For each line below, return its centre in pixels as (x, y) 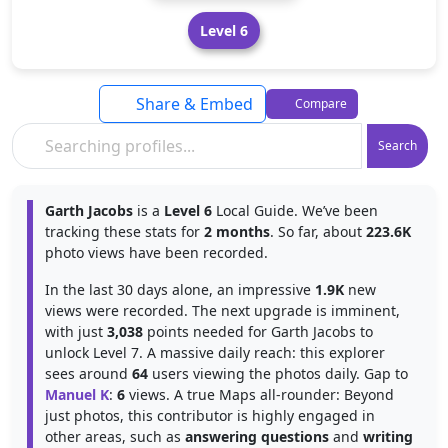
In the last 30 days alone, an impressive (180, 289)
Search (397, 145)
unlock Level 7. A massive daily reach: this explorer (215, 352)
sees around (88, 373)
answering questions (257, 436)
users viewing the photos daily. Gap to (278, 373)
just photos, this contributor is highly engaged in (210, 415)
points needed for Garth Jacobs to (258, 331)
